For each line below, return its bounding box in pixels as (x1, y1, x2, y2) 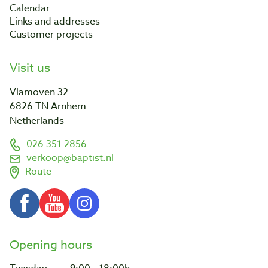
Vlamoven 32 (10, 85, 68, 100)
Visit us (10, 59, 50, 77)
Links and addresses (10, 14, 100, 29)
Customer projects (10, 28, 93, 42)
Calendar (10, 1, 50, 16)
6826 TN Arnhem (10, 99, 86, 114)
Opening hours (10, 236, 92, 254)
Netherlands (10, 114, 64, 129)
